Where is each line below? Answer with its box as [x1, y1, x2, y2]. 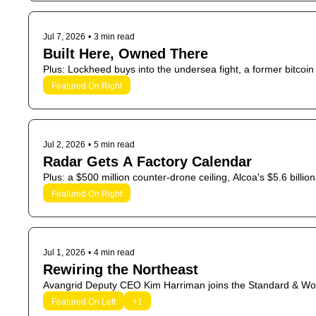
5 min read [94, 140, 135, 150]
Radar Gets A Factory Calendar [43, 154, 252, 169]
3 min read [94, 32, 135, 42]
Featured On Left [51, 297, 116, 307]
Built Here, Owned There [43, 46, 208, 61]
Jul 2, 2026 [43, 140, 85, 150]
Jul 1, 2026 [43, 248, 85, 257]
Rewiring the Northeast [43, 262, 198, 277]
